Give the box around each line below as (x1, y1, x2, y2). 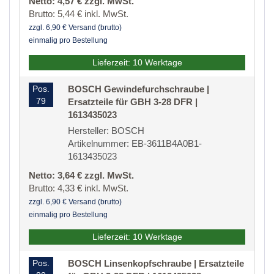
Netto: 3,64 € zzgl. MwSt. (29, 170, 134, 181)
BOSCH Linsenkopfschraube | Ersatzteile (68, 258, 244, 269)
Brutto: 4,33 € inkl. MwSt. (29, 183, 128, 194)
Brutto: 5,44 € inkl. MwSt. (29, 9, 128, 20)
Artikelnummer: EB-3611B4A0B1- (68, 138, 202, 149)
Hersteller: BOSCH (68, 125, 144, 136)
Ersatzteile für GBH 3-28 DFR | (68, 97, 198, 108)
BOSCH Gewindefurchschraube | (68, 84, 209, 95)
